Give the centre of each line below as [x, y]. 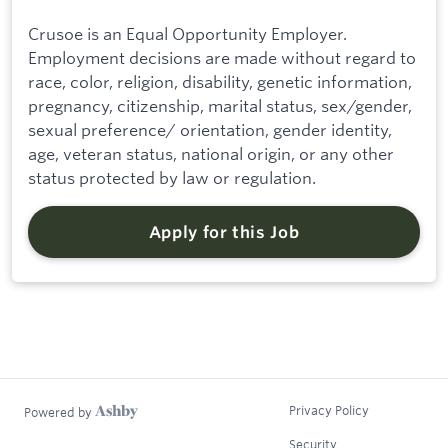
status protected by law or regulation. [172, 178]
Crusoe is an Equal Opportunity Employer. [187, 34]
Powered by [59, 412]
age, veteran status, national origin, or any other [211, 154]
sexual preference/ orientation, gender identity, [210, 130]
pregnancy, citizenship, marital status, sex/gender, [220, 106]
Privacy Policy [329, 410]
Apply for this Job [224, 232]
